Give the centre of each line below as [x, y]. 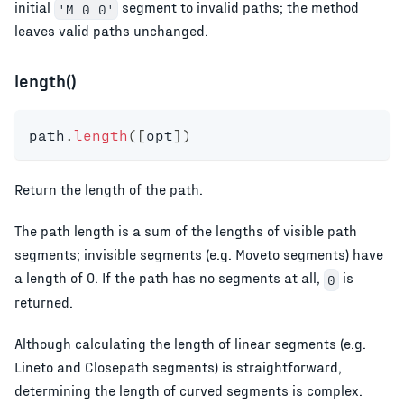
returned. [44, 302]
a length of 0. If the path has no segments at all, [169, 278]
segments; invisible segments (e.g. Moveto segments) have [199, 254]
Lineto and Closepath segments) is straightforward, [178, 367]
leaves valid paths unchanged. [111, 31]
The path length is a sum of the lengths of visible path [186, 231]
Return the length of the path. [109, 189]
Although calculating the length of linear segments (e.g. [190, 344]
